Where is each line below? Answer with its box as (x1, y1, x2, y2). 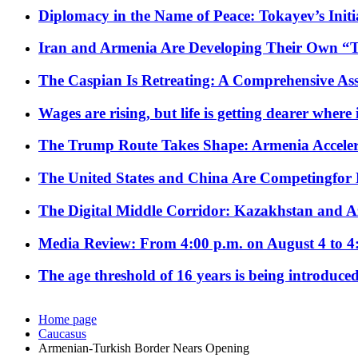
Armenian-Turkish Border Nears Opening (38, 341, 249, 356)
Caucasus (38, 327, 86, 341)
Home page (38, 312, 97, 327)
